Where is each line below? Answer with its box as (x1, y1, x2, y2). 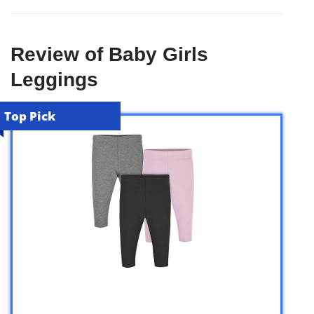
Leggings (11, 68, 98, 90)
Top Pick (4, 107, 55, 124)
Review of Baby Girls (11, 43, 208, 65)
